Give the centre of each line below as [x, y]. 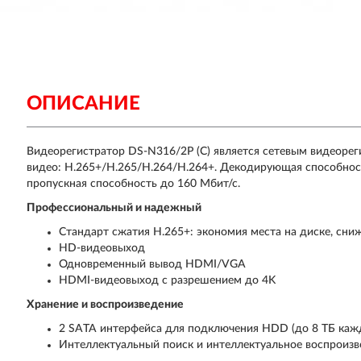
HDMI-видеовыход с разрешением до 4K [168, 280]
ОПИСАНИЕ [84, 104]
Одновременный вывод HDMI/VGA [153, 264]
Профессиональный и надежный [114, 208]
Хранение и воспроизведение [106, 305]
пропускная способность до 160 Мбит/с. [134, 184]
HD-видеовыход [102, 248]
